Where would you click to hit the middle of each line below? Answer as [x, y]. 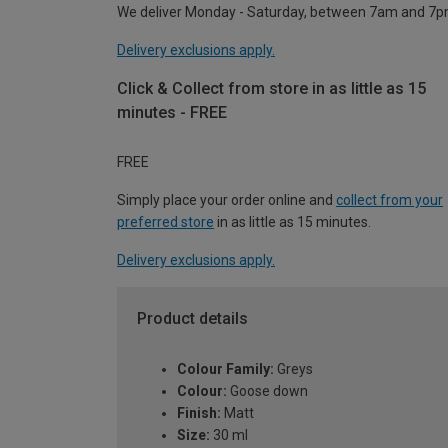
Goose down [267, 391]
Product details [192, 319]
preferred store [165, 222]
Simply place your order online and [226, 200]
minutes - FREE [172, 112]
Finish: [199, 413]
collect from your [389, 200]
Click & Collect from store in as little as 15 [271, 88]
